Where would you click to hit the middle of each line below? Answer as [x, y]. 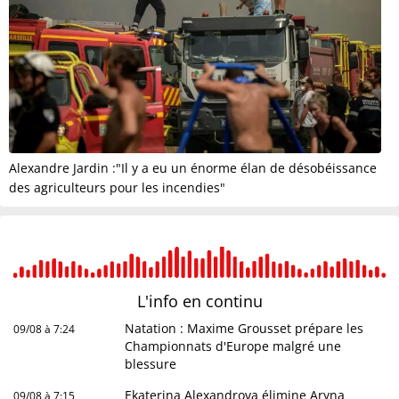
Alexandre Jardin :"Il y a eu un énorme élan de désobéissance [193, 167]
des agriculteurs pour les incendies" [117, 187]
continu [234, 301]
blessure [151, 363]
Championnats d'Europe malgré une [233, 346]
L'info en [171, 301]
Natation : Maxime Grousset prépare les [244, 328]
